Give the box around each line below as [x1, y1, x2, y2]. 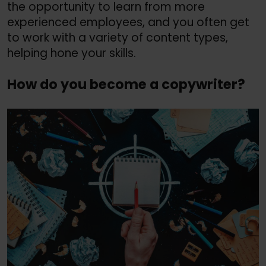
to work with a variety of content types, [7, 29, 228, 46]
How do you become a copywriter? [7, 75, 245, 94]
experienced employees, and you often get [7, 14, 249, 30]
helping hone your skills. [7, 45, 136, 61]
